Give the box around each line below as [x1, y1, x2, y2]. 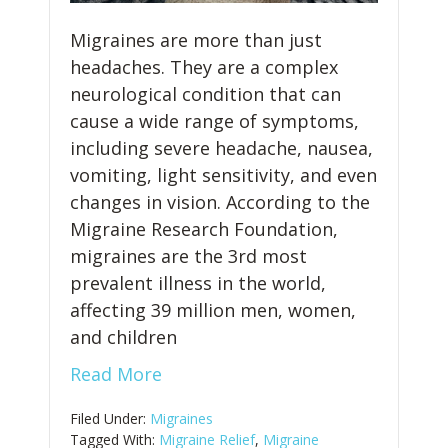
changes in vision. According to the [70, 189, 370, 214]
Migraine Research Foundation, [70, 216, 338, 241]
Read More [70, 361, 162, 386]
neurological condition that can [70, 81, 341, 106]
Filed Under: [70, 408, 150, 428]
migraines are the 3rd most [70, 243, 307, 268]
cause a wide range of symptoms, [70, 108, 359, 133]
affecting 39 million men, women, [70, 297, 356, 322]
